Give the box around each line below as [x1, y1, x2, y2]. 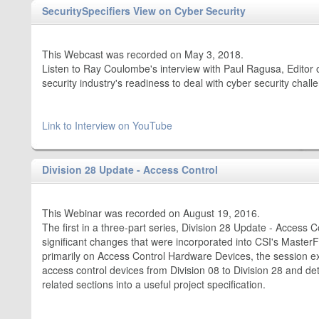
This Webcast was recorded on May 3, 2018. [42, 47, 244, 61]
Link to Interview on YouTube [42, 118, 172, 132]
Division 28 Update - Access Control [42, 162, 218, 177]
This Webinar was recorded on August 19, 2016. [42, 206, 260, 220]
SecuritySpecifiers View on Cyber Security [42, 4, 246, 18]
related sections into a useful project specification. [42, 277, 266, 291]
